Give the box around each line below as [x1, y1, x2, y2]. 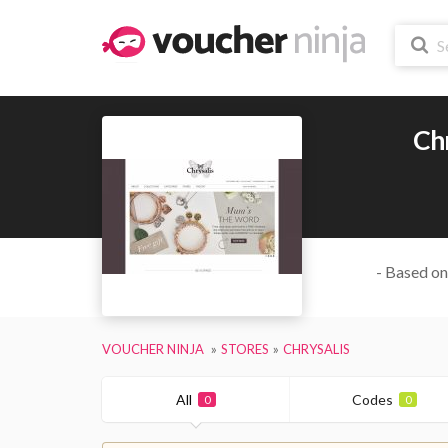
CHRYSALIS [283, 340, 350, 357]
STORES [221, 340, 269, 357]
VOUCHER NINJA [102, 340, 204, 357]
